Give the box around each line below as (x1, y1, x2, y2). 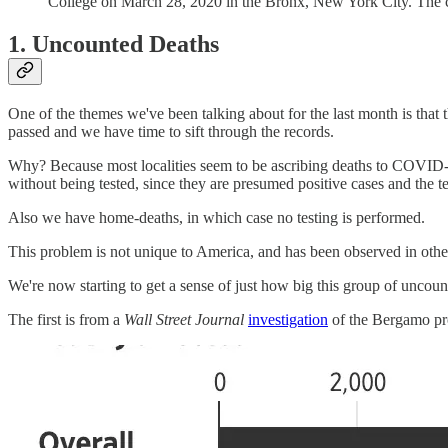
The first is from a (8, 311, 124, 329)
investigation (248, 311, 328, 329)
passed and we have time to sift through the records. (8, 123, 334, 141)
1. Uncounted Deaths (8, 31, 219, 58)
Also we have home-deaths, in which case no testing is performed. (8, 209, 425, 227)
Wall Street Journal (124, 311, 244, 329)
